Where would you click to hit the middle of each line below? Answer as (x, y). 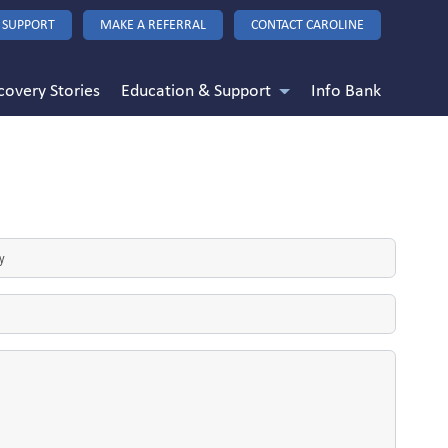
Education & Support (197, 89)
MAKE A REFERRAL (152, 24)
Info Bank (346, 89)
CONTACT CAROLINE (307, 24)
